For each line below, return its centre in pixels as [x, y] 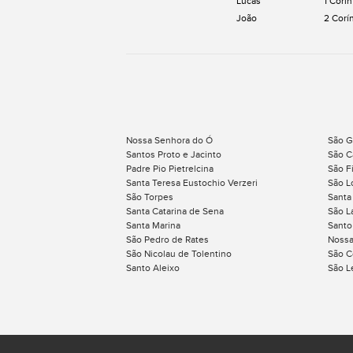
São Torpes [150, 197]
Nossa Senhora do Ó [169, 140]
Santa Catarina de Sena [175, 211]
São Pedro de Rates [167, 240]
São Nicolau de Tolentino [179, 254]
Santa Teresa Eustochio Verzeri [192, 183]
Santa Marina [153, 225]
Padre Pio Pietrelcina [170, 169]
